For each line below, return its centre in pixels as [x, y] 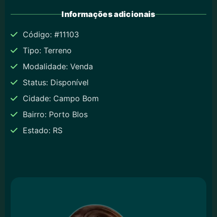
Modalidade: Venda [57, 67]
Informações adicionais [108, 14]
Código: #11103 [50, 35]
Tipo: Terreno [46, 51]
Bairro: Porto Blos [54, 115]
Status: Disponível [54, 83]
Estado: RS [41, 131]
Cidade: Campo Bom [60, 99]
